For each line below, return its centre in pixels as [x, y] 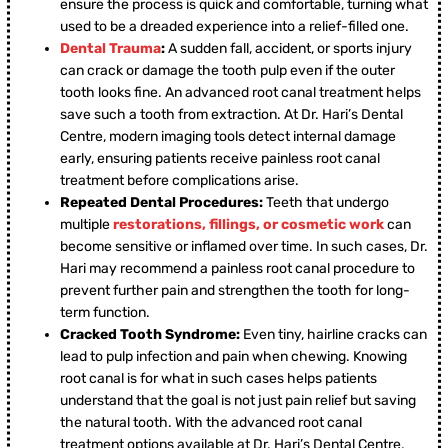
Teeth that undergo [326, 203]
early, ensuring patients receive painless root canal [220, 159]
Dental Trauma [110, 49]
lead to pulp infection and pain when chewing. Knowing [233, 357]
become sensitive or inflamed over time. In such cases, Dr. [244, 247]
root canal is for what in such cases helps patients [218, 379]
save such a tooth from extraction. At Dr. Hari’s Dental [231, 115]
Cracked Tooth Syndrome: [150, 335]
